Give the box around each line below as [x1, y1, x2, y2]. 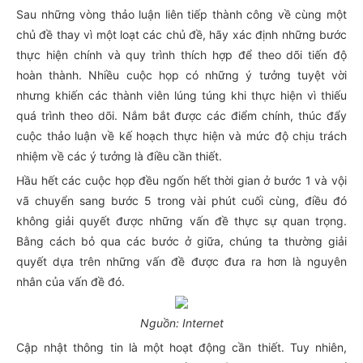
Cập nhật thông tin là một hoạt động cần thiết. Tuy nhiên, [16, 340, 347, 354]
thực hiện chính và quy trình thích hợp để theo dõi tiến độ [16, 48, 347, 62]
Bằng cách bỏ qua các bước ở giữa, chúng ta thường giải [16, 234, 347, 248]
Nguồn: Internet [139, 316, 224, 330]
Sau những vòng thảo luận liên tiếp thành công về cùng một [16, 7, 347, 21]
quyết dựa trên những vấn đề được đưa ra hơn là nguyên [16, 254, 347, 268]
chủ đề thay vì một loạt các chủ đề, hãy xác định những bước [16, 28, 347, 41]
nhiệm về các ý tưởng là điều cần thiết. [16, 149, 222, 163]
